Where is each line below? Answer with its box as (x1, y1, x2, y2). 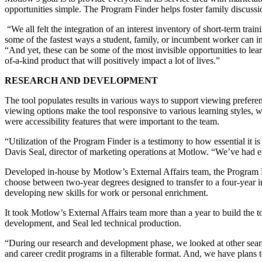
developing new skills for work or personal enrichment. (5, 188, 208, 198)
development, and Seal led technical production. (5, 218, 181, 229)
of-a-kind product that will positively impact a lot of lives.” (5, 56, 220, 66)
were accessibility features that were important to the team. (5, 116, 219, 127)
